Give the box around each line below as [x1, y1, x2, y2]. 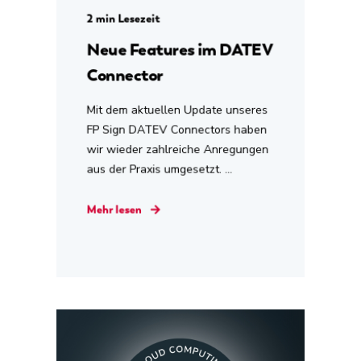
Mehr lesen [86, 201, 142, 217]
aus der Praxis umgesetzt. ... [86, 160, 233, 177]
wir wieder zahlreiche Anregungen [86, 141, 269, 157]
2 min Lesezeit [86, 11, 160, 26]
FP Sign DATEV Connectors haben [86, 121, 268, 138]
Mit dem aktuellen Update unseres [86, 102, 268, 118]
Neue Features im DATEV [86, 38, 272, 60]
